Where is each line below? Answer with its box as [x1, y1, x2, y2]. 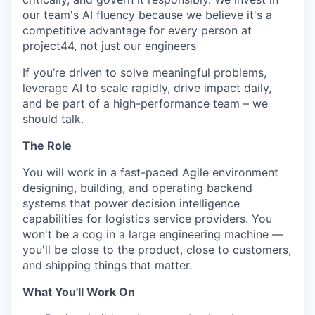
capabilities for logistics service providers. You [22, 212, 272, 226]
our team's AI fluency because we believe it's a [22, 8, 272, 22]
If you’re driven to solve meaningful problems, [22, 65, 266, 79]
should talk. [22, 112, 84, 126]
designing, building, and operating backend [22, 181, 252, 195]
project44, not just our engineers [22, 39, 196, 53]
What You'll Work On [22, 285, 135, 299]
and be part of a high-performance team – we [22, 96, 268, 110]
